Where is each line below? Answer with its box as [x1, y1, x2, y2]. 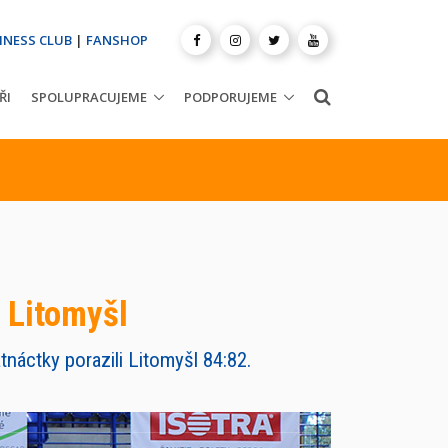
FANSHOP [86, 30, 148, 49]
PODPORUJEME [184, 87, 277, 106]
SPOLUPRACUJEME [31, 87, 147, 106]
